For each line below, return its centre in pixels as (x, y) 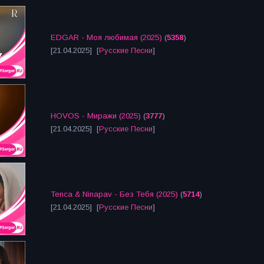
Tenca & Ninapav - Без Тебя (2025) (114, 194)
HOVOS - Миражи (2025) (96, 116)
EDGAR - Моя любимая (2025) (106, 37)
